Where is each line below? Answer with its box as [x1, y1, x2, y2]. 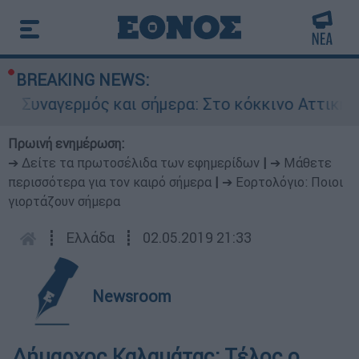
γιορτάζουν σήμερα [8, 193, 120, 209]
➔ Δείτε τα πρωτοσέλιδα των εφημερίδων [8, 155, 260, 171]
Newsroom [92, 286, 171, 306]
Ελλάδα [66, 228, 115, 247]
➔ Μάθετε [270, 155, 332, 171]
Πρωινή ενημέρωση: [8, 135, 124, 151]
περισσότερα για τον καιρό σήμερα [8, 174, 212, 190]
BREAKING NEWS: [16, 70, 149, 90]
